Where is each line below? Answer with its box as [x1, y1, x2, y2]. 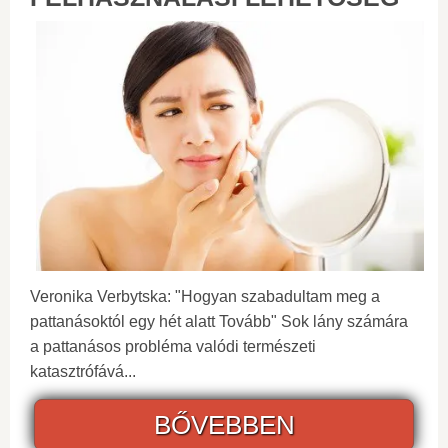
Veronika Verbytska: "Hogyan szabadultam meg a [30, 288, 380, 306]
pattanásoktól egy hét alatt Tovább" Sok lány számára [30, 313, 408, 331]
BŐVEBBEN [153, 410, 295, 441]
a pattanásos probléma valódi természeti [30, 338, 316, 356]
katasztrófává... [30, 363, 136, 381]
